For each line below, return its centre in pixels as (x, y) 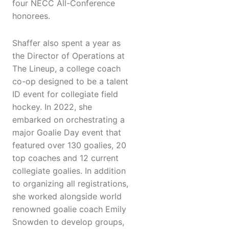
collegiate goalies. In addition (69, 171)
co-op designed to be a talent (70, 82)
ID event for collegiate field (65, 94)
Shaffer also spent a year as (66, 43)
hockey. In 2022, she (52, 107)
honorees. (31, 16)
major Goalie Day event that (67, 133)
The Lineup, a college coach (66, 69)
